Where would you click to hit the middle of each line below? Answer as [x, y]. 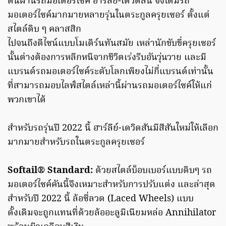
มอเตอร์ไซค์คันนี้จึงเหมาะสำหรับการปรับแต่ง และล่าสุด [111, 185]
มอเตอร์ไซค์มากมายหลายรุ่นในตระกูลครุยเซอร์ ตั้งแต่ [109, 16]
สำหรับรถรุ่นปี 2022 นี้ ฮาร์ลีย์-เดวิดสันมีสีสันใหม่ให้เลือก [113, 129]
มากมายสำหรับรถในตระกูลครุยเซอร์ [76, 143]
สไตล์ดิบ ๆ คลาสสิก [44, 30]
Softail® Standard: [51, 171]
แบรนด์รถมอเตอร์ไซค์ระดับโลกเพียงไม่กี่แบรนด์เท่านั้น [110, 72]
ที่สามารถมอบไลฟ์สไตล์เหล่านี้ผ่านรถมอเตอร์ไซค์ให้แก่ [110, 86]
